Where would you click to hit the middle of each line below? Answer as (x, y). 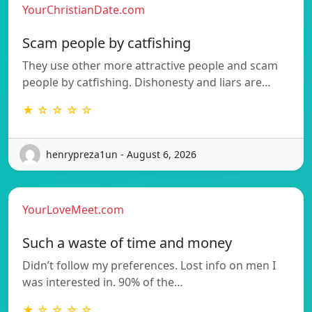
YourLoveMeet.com (73, 209)
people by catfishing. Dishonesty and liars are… (147, 82)
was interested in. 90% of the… (103, 282)
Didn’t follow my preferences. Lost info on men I (149, 265)
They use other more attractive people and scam (150, 65)
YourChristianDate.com (84, 9)
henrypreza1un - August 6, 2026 (121, 155)
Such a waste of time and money (127, 242)
